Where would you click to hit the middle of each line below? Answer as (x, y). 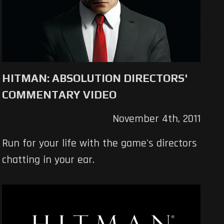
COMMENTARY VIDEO (59, 95)
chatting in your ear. (48, 160)
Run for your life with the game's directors (100, 144)
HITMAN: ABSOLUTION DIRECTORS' (95, 78)
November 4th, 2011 (156, 119)
